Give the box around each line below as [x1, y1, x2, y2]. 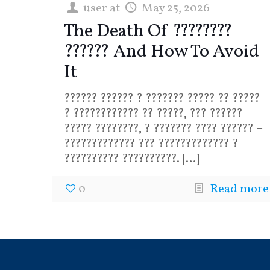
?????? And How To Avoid [64, 39, 260, 64]
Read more [209, 181, 269, 198]
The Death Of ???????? [64, 19, 233, 44]
